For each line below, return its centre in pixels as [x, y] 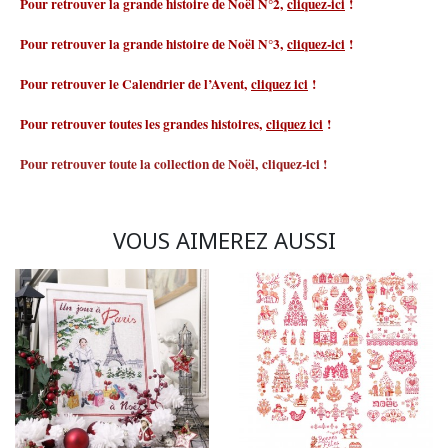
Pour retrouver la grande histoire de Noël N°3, [153, 44]
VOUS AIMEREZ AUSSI [224, 240]
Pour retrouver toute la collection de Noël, [141, 164]
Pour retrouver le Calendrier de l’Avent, [135, 84]
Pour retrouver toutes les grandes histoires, [143, 124]
